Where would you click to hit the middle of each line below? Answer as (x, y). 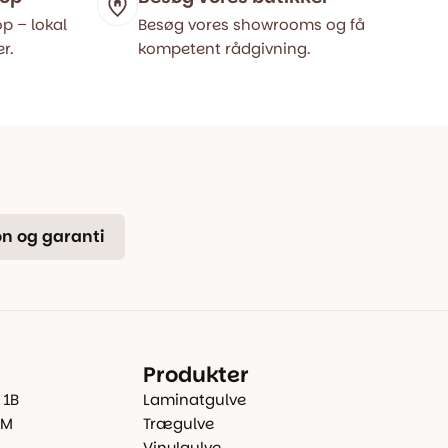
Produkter (196, 374)
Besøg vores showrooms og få (251, 24)
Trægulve (179, 423)
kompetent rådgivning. (224, 48)
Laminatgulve (195, 399)
